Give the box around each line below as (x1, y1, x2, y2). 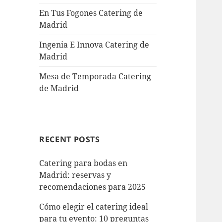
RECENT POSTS (39, 134, 100, 145)
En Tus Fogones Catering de (39, 7, 143, 19)
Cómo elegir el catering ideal (39, 201, 149, 213)
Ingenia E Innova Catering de (39, 39, 150, 51)
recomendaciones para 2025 (39, 181, 146, 193)
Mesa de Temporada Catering (39, 71, 152, 82)
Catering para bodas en (39, 158, 128, 169)
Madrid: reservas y (39, 169, 111, 181)
